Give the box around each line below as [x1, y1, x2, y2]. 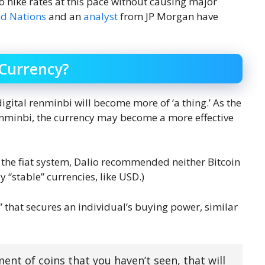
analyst [83, 9, 118, 24]
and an [46, 9, 83, 24]
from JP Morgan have [118, 9, 218, 24]
